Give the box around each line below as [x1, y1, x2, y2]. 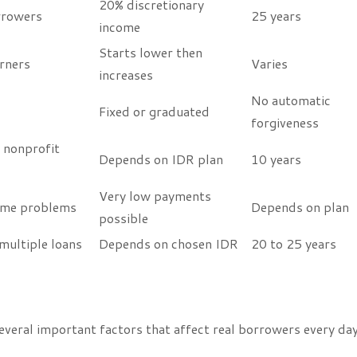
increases [99, 65, 153, 84]
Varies [251, 53, 288, 73]
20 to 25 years [251, 233, 336, 253]
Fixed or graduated [99, 101, 210, 120]
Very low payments [99, 186, 211, 205]
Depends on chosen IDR [99, 233, 238, 253]
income [99, 17, 140, 36]
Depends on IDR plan [99, 149, 223, 168]
